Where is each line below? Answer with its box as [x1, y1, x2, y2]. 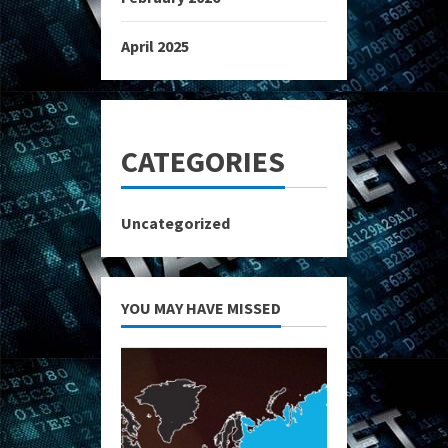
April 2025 [121, 35, 189, 56]
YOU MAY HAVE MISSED [121, 297, 281, 318]
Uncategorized [121, 212, 230, 233]
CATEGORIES [121, 141, 285, 180]
